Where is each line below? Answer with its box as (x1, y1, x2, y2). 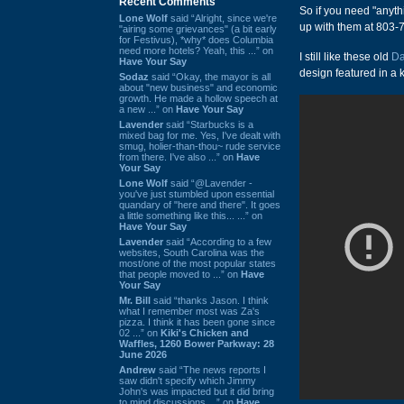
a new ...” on (119, 103, 176, 115)
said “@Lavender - (168, 177, 252, 188)
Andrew (119, 363, 156, 375)
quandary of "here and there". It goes (119, 198, 280, 210)
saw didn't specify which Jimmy (119, 374, 256, 386)
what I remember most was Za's (119, 305, 260, 317)
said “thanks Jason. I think (151, 294, 269, 306)
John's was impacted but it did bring (119, 385, 274, 397)
